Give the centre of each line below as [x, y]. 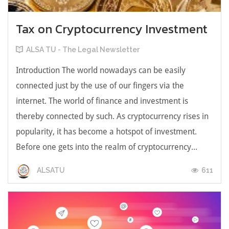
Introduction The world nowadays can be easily [101, 70]
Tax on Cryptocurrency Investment [112, 29]
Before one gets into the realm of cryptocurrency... [107, 146]
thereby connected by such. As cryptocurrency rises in [112, 116]
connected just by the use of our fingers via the [100, 85]
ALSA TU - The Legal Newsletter [83, 49]
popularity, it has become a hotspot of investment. [106, 131]
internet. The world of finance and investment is [102, 100]
